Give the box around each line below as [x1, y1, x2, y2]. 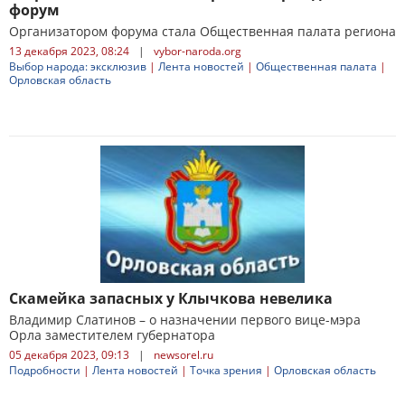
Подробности [9, 363, 80, 378]
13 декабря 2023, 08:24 [9, 43, 129, 59]
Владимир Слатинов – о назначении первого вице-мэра [9, 311, 361, 328]
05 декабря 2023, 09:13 [9, 347, 129, 363]
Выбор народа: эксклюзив [9, 59, 146, 74]
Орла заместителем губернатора [9, 326, 215, 344]
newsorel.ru [154, 347, 213, 363]
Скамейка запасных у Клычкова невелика [9, 288, 333, 308]
